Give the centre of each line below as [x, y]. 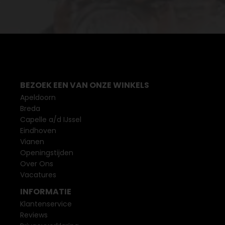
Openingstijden [47, 153]
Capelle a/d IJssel [51, 120]
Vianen [32, 142]
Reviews [34, 215]
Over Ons [37, 164]
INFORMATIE [46, 192]
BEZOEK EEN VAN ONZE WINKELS [85, 85]
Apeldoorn [38, 97]
